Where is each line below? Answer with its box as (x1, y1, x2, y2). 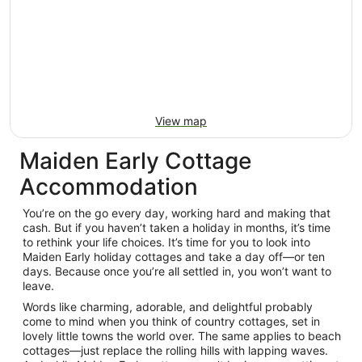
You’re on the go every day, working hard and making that (23, 206, 330, 220)
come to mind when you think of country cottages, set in (23, 314, 320, 328)
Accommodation (19, 173, 198, 200)
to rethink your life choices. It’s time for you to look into (23, 235, 310, 249)
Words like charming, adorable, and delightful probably (23, 300, 313, 314)
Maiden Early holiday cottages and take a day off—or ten (23, 250, 325, 263)
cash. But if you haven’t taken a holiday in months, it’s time (23, 221, 330, 234)
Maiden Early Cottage (19, 147, 251, 175)
